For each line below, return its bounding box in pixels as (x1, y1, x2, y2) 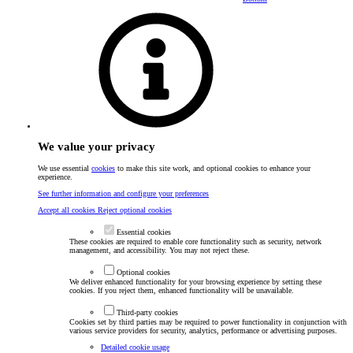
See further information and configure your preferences (38, 188, 209, 198)
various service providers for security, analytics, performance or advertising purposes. (69, 325, 337, 335)
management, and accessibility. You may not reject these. (69, 245, 250, 255)
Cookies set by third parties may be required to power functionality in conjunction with (69, 317, 347, 326)
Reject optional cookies (98, 205, 172, 214)
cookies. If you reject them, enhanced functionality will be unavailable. (69, 285, 294, 295)
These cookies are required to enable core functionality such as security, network (69, 236, 321, 246)
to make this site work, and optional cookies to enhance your (115, 163, 310, 173)
